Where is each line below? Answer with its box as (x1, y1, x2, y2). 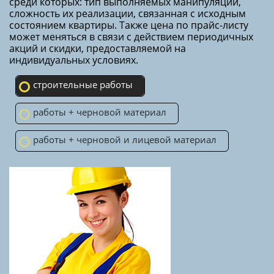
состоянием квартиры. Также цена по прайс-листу (9, 18, 248, 32)
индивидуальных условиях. (9, 53, 138, 67)
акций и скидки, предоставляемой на (9, 41, 186, 55)
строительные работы (33, 78, 133, 91)
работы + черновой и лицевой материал (33, 133, 217, 146)
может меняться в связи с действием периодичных (9, 29, 253, 43)
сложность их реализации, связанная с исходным (9, 6, 246, 20)
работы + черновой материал (33, 105, 166, 118)
